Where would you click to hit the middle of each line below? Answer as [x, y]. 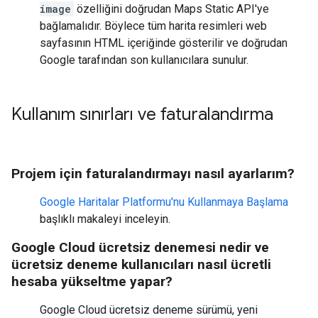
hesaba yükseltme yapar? [92, 281]
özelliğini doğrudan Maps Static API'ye [171, 9]
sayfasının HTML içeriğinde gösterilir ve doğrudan [164, 43]
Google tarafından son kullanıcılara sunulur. [144, 60]
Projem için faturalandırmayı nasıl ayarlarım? [153, 174]
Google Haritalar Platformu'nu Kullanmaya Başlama [164, 202]
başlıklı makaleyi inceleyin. [105, 219]
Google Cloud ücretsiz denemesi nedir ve [140, 247]
